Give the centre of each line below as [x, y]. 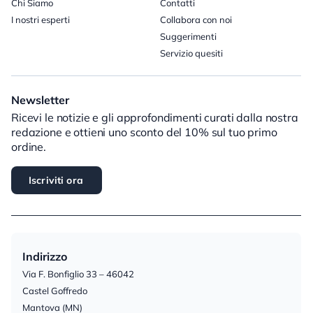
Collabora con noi [196, 20]
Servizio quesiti [191, 53]
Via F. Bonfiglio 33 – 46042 [78, 274]
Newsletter [40, 100]
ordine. [29, 147]
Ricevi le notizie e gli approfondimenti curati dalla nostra [155, 117]
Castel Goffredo [55, 290]
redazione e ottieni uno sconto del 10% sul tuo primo [144, 132]
